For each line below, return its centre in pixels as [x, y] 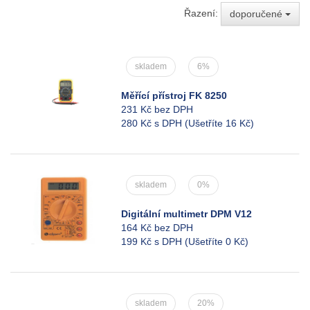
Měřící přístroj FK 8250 [174, 95]
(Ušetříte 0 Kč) [217, 241]
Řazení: [202, 13]
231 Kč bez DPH [157, 109]
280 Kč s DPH [153, 123]
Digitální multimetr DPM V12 [186, 214]
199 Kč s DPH [153, 241]
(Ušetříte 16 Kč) [219, 123]
